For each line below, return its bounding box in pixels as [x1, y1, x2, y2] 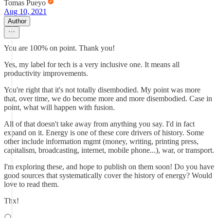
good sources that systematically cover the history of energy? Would [4, 171, 212, 180]
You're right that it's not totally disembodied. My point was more [4, 86, 200, 94]
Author [8, 18, 26, 25]
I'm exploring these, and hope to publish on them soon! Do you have [4, 163, 214, 171]
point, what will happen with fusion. [4, 103, 115, 111]
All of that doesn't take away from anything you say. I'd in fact [4, 120, 195, 128]
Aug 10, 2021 [4, 7, 47, 16]
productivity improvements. [4, 69, 88, 77]
